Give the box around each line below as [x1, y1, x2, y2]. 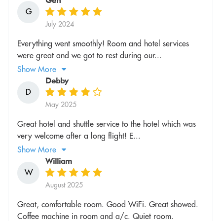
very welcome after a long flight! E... [17, 130, 141, 141]
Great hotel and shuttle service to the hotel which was [17, 118, 196, 129]
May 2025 [45, 100, 76, 109]
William [45, 156, 72, 166]
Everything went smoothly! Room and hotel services [17, 38, 189, 48]
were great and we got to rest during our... [17, 50, 162, 60]
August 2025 [45, 180, 83, 189]
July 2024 [45, 19, 74, 29]
